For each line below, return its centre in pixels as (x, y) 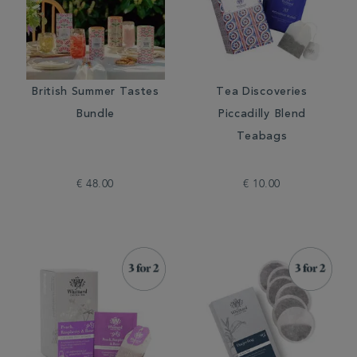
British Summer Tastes (95, 92)
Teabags (262, 137)
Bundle (95, 115)
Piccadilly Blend (262, 115)
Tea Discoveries (262, 92)
